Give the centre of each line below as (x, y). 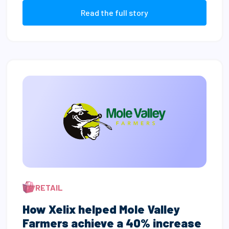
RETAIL (49, 187)
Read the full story (114, 12)
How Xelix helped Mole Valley (101, 209)
